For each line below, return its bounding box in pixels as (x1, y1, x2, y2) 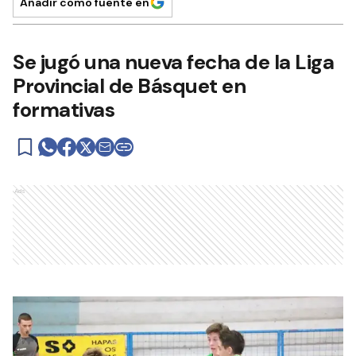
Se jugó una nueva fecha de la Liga (13, 48, 334, 75)
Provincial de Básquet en (13, 72, 246, 99)
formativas (13, 96, 114, 123)
